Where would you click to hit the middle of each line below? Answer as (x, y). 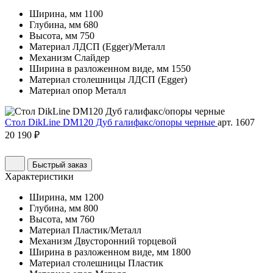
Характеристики (39, 177)
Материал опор (61, 91)
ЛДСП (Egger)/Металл (119, 47)
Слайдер (92, 58)
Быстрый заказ (60, 165)
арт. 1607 (236, 122)
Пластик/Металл (107, 230)
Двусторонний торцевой (126, 241)
